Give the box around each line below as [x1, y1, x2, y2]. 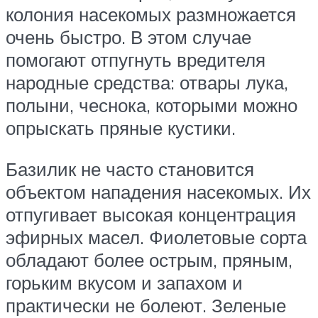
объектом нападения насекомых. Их [6, 180, 311, 203]
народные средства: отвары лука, [6, 71, 288, 94]
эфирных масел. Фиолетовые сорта [6, 225, 307, 248]
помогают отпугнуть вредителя [6, 48, 265, 72]
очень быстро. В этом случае [6, 26, 251, 49]
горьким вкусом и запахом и [6, 270, 243, 294]
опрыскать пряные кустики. [6, 116, 236, 140]
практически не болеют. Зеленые [6, 293, 286, 317]
